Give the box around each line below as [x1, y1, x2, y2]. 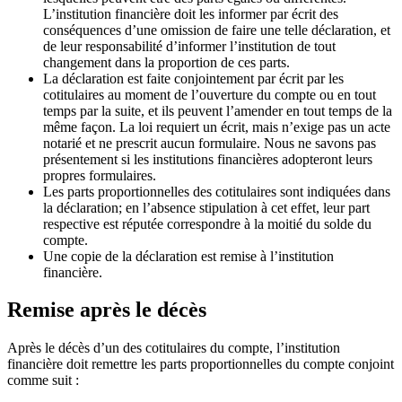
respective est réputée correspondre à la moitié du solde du [43, 215, 371, 232]
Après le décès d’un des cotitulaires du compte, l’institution [7, 340, 340, 356]
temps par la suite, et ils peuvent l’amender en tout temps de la [43, 102, 392, 118]
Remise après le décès [7, 298, 206, 322]
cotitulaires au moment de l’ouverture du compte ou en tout [43, 86, 376, 102]
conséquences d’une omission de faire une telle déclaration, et [43, 22, 390, 38]
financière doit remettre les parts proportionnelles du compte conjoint [7, 356, 394, 372]
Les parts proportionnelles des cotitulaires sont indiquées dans [43, 183, 390, 199]
